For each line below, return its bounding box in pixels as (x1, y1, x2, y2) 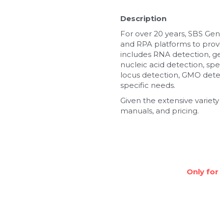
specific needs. (120, 80, 175, 90)
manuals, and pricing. (120, 106, 199, 115)
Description (120, 13, 166, 23)
